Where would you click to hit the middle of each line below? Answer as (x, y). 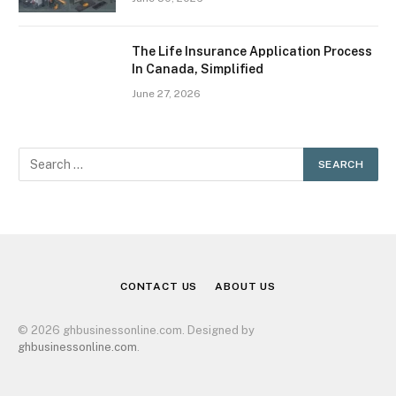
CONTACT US (159, 287)
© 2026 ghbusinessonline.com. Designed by (136, 331)
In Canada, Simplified (198, 69)
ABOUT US (246, 287)
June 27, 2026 (166, 94)
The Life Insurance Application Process (252, 52)
